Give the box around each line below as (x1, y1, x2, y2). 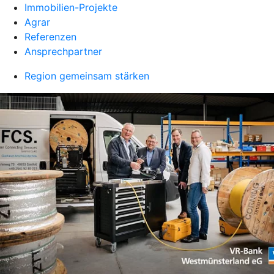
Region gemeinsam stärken (24, 70, 149, 82)
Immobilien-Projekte (24, 1, 117, 13)
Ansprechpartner (24, 45, 102, 57)
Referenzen (24, 31, 76, 43)
